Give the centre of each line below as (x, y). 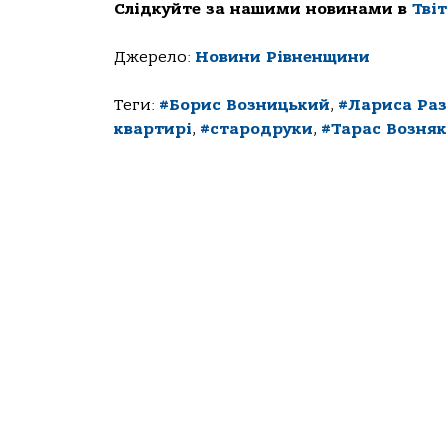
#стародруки (256, 129)
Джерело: (154, 57)
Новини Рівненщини (282, 57)
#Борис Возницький (244, 105)
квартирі (153, 129)
